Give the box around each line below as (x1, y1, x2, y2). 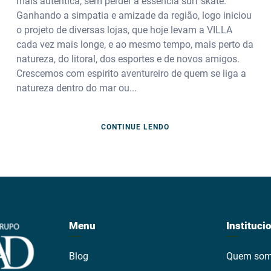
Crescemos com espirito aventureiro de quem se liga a (16, 67, 246, 79)
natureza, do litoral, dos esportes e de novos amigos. (16, 53, 240, 65)
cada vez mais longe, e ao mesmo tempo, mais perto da (16, 38, 253, 50)
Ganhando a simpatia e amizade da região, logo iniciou (16, 9, 252, 21)
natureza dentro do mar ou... (16, 82, 137, 94)
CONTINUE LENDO (101, 123, 170, 132)
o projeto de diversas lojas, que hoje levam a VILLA (16, 24, 232, 36)
